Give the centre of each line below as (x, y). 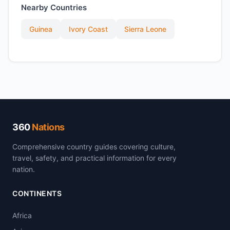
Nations (48, 127)
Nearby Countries (54, 7)
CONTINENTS (37, 193)
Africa (22, 215)
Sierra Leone (145, 29)
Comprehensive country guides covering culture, (94, 147)
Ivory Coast (88, 29)
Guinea (41, 29)
